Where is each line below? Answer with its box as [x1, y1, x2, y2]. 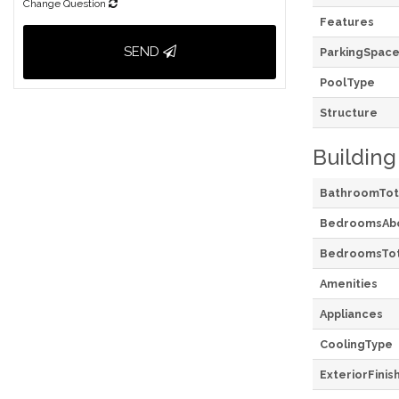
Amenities [320, 276, 378, 290]
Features [320, 14, 374, 28]
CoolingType [320, 337, 393, 351]
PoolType [320, 75, 375, 89]
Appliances [320, 306, 383, 321]
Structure [320, 105, 378, 119]
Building [313, 143, 396, 170]
